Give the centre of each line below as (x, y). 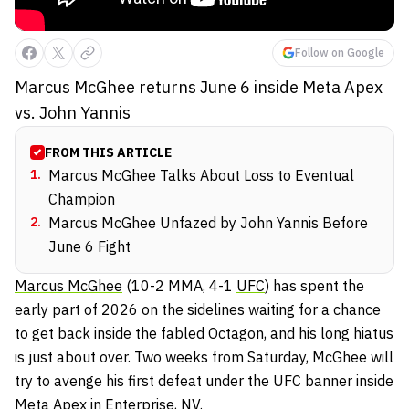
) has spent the (315, 286)
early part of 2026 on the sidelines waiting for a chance (198, 309)
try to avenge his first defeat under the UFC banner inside (204, 381)
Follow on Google (340, 52)
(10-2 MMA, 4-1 (179, 286)
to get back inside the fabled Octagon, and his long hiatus (204, 333)
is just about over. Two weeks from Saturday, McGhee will (204, 357)
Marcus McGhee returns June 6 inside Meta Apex (199, 87)
